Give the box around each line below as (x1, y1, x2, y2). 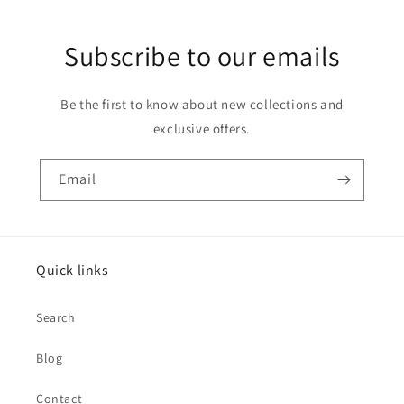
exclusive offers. (152, 120, 252, 137)
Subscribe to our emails (64, 38, 340, 74)
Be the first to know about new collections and (60, 96, 344, 113)
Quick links (36, 261, 109, 280)
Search (36, 309, 76, 326)
